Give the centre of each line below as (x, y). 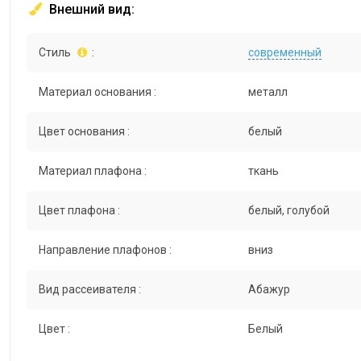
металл (268, 92)
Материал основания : (98, 92)
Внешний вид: (90, 10)
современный (284, 53)
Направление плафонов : (105, 250)
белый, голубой (288, 211)
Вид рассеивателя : (90, 290)
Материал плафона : (93, 171)
